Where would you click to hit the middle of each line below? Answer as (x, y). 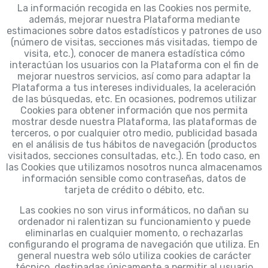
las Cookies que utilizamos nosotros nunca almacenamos (134, 167)
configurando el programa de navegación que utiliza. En (134, 245)
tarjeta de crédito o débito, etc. (134, 190)
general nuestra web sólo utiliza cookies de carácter (134, 256)
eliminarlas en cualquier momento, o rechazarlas (134, 233)
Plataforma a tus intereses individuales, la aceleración (134, 88)
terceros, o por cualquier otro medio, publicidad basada (134, 133)
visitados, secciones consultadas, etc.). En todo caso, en (134, 156)
